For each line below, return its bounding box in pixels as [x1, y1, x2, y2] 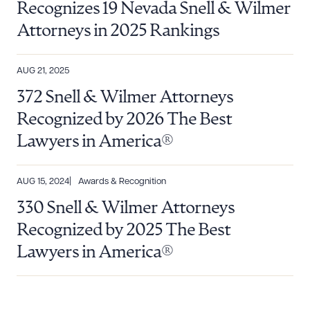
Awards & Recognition [78, 176, 166, 186]
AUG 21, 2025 [17, 66, 69, 75]
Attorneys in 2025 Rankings [17, 22, 219, 40]
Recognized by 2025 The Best [17, 221, 230, 239]
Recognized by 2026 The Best [17, 111, 232, 129]
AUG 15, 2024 [17, 176, 69, 186]
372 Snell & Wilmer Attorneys [17, 89, 233, 107]
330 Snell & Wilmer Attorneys [17, 199, 235, 217]
